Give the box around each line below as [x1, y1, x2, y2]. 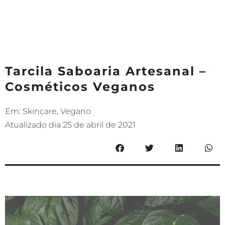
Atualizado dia [5, 120, 61, 130]
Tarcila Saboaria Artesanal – [5, 64, 206, 79]
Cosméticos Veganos [5, 79, 155, 94]
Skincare [23, 106, 57, 117]
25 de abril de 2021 [63, 120, 136, 130]
